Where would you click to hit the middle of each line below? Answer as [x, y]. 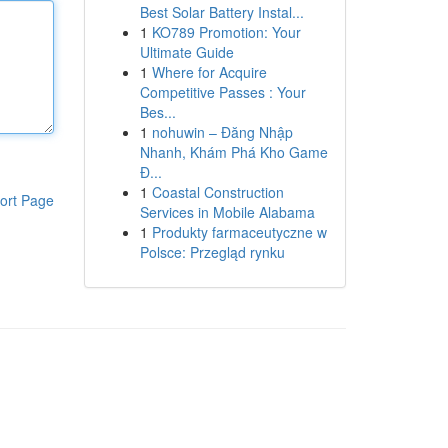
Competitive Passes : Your [222, 92]
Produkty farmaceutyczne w [239, 232]
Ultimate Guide [186, 52]
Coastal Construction [217, 192]
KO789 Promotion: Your [226, 32]
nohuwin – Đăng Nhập [222, 132]
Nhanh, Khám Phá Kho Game [233, 152]
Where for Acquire [209, 72]
